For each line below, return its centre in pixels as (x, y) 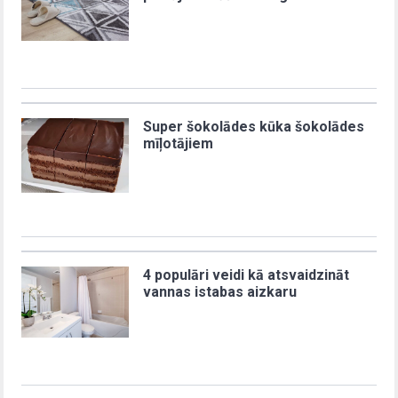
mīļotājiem (179, 143)
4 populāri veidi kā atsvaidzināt (247, 275)
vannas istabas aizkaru (220, 291)
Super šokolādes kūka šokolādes (254, 126)
